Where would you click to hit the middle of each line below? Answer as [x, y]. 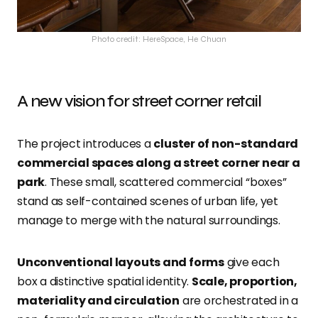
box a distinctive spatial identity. [104, 282]
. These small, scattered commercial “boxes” [166, 182]
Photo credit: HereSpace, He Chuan [159, 39]
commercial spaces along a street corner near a [159, 163]
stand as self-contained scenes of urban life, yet [148, 202]
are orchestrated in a [239, 301]
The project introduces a [86, 144]
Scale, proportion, [244, 282]
